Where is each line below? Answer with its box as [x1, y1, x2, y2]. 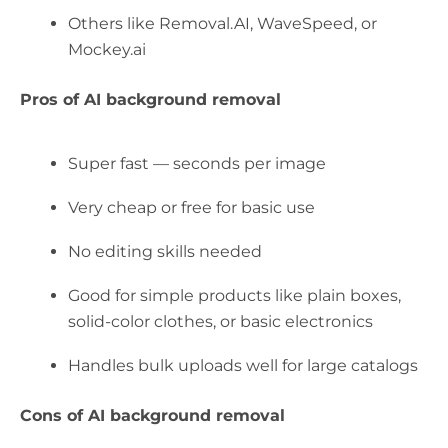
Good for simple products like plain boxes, [68, 286, 401, 306]
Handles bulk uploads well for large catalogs [68, 356, 418, 376]
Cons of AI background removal [20, 406, 285, 426]
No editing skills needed [68, 242, 262, 262]
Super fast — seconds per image [68, 154, 326, 174]
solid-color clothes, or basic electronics [68, 312, 373, 332]
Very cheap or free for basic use [68, 198, 315, 218]
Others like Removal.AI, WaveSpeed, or [68, 14, 377, 34]
